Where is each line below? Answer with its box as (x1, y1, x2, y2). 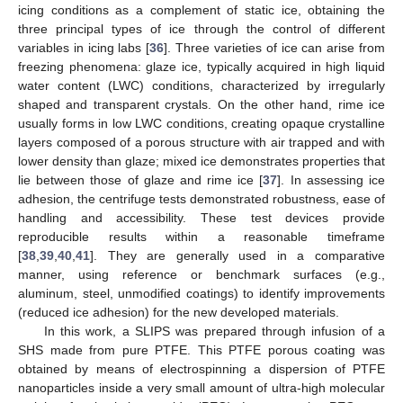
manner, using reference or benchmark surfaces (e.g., (18, 266, 385, 282)
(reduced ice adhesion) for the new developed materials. (18, 304, 339, 319)
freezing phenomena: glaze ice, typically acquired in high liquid (18, 58, 385, 74)
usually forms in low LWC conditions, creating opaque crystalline (18, 115, 385, 130)
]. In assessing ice (277, 172, 386, 187)
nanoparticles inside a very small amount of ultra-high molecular (18, 380, 385, 395)
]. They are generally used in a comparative (90, 247, 385, 263)
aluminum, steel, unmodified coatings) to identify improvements (18, 285, 385, 300)
